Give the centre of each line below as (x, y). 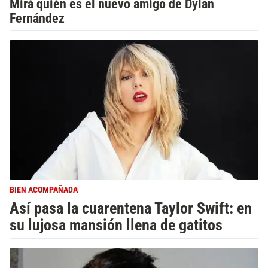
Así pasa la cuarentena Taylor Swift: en (131, 208)
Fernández (37, 18)
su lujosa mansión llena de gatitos (116, 225)
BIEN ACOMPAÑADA (44, 190)
